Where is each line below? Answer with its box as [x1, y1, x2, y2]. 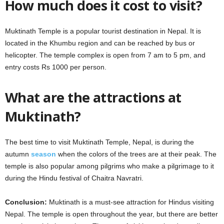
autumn [5, 149, 31, 158]
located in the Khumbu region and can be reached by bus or [5, 38, 195, 47]
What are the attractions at [5, 87, 181, 106]
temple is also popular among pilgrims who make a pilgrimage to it [5, 161, 214, 170]
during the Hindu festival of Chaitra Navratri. [5, 173, 143, 182]
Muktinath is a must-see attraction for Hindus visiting [47, 197, 214, 206]
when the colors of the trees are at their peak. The [56, 149, 216, 158]
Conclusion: [5, 197, 47, 206]
